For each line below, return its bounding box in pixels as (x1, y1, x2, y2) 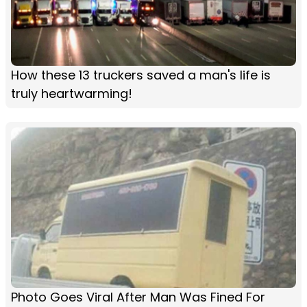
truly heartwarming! (11, 84, 132, 102)
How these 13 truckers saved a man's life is (11, 66, 271, 84)
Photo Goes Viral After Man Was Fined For (11, 288, 265, 306)
